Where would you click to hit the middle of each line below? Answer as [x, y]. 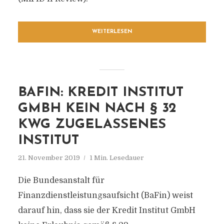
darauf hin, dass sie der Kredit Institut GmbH [106, 210]
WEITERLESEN [112, 32]
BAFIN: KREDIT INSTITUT [100, 93]
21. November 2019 [49, 158]
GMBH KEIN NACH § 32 [97, 109]
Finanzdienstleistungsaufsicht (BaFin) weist [105, 195]
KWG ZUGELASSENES [92, 125]
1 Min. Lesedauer [116, 158]
